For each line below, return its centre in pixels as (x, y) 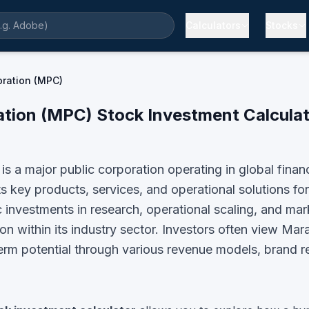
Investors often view (220, 229)
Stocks (282, 25)
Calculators (213, 25)
